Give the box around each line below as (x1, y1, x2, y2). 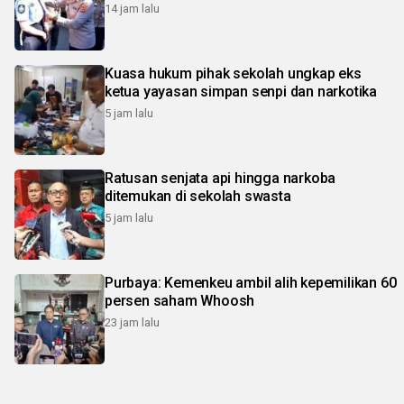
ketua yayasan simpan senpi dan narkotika (105, 82, 377, 100)
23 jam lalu (105, 315, 160, 329)
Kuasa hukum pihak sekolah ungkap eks (105, 64, 362, 82)
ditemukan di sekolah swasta (105, 187, 291, 205)
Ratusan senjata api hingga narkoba (105, 169, 336, 187)
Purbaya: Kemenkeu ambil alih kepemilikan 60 (105, 273, 397, 291)
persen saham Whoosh (105, 291, 255, 309)
